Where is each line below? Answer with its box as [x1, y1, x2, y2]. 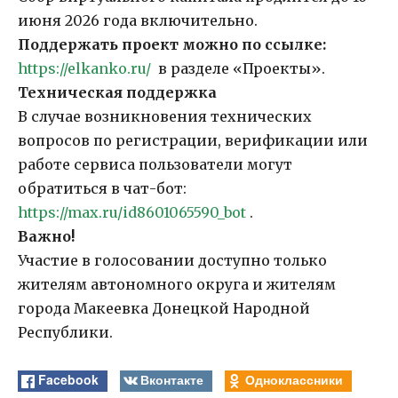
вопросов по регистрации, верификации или [18, 131, 368, 150]
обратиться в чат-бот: [18, 179, 187, 198]
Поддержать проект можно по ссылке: [18, 36, 326, 54]
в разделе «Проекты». [151, 60, 325, 78]
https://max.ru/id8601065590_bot [18, 203, 246, 222]
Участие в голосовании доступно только [18, 251, 327, 270]
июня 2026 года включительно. [18, 12, 258, 30]
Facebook [38, 370, 99, 389]
